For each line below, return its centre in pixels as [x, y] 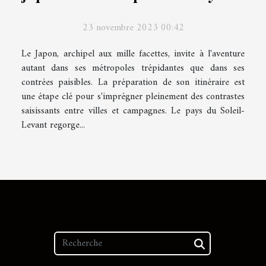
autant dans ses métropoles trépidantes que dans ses [133, 69]
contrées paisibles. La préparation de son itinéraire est [133, 83]
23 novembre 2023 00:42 [133, 28]
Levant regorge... [53, 126]
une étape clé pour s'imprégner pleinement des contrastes [133, 97]
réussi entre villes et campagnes [131, 13]
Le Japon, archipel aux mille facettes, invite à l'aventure [133, 54]
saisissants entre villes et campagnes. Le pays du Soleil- [133, 111]
